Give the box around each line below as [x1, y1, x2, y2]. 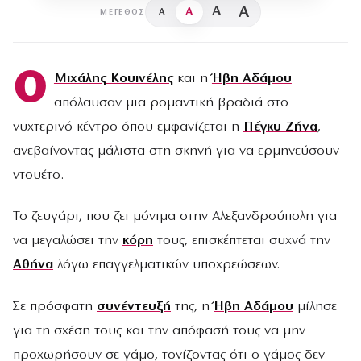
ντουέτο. [13, 168, 64, 183]
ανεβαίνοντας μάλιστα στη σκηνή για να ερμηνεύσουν [13, 144, 339, 159]
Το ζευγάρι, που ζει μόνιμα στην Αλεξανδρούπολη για [13, 210, 337, 224]
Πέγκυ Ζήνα [243, 120, 317, 135]
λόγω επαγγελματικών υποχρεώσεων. [53, 258, 280, 272]
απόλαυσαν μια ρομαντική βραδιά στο [53, 96, 288, 110]
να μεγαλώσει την [13, 234, 122, 248]
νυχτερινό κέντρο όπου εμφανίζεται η [13, 120, 243, 135]
